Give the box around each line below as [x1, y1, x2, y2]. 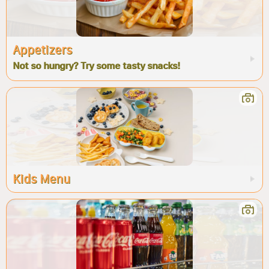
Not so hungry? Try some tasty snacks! [13, 60, 180, 71]
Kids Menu [13, 172, 70, 186]
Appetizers [13, 43, 72, 57]
